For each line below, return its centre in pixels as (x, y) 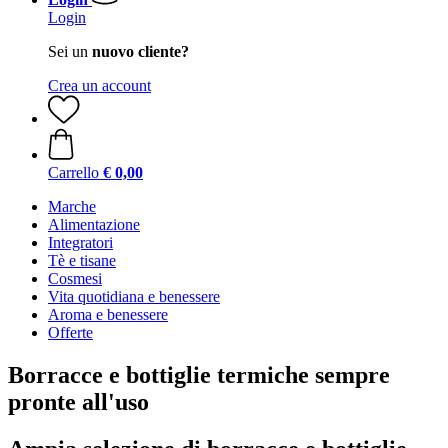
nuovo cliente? (140, 51)
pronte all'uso (78, 401)
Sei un (70, 51)
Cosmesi (75, 278)
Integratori (80, 242)
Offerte (70, 332)
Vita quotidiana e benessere (134, 296)
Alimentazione (94, 224)
